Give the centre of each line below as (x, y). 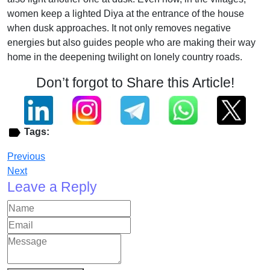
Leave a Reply (52, 187)
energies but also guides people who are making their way (131, 42)
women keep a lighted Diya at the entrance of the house (126, 14)
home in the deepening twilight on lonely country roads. (125, 57)
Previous (26, 156)
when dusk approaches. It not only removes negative (119, 28)
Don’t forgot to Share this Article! (135, 83)
